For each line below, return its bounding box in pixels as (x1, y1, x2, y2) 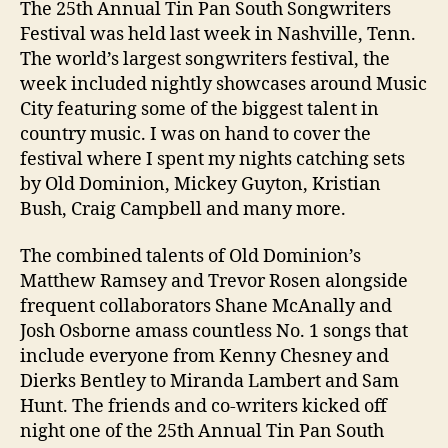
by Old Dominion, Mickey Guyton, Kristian (20, 172, 381, 196)
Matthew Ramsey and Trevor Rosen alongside (20, 270, 408, 294)
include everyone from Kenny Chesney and (20, 345, 389, 369)
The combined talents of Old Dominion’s (20, 245, 361, 269)
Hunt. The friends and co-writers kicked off (20, 395, 387, 419)
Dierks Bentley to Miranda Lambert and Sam (20, 370, 399, 394)
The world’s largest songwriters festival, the (20, 47, 390, 71)
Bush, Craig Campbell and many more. (20, 197, 346, 221)
